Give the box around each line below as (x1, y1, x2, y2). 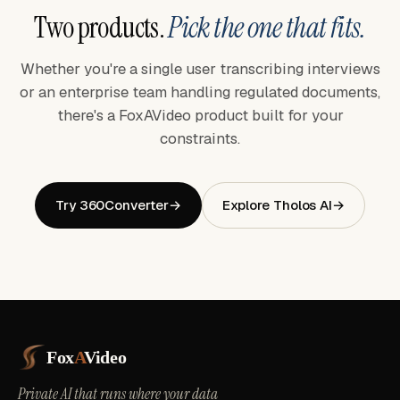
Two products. (34, 8, 169, 46)
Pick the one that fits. (168, 8, 366, 46)
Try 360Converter (54, 196, 169, 214)
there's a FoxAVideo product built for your (56, 104, 344, 125)
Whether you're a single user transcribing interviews (20, 58, 380, 79)
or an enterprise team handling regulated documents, (20, 81, 380, 102)
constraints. (160, 128, 240, 148)
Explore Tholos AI (222, 196, 333, 214)
